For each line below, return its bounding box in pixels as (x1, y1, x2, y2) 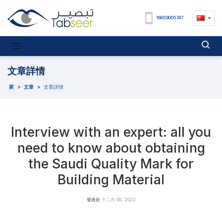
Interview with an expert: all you (11, 124, 211, 140)
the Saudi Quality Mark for (28, 156, 194, 172)
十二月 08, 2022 (101, 196, 136, 202)
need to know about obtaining (17, 140, 205, 156)
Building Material (57, 171, 165, 188)
